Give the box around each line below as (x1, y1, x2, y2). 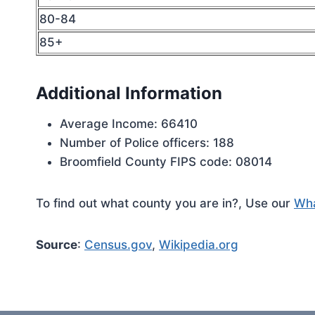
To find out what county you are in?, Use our (36, 196, 294, 210)
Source (36, 238, 77, 252)
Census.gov (84, 238, 152, 252)
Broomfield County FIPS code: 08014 (60, 155, 272, 169)
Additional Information (36, 83, 222, 103)
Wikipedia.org (159, 238, 238, 252)
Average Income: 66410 (60, 117, 198, 131)
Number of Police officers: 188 (60, 136, 234, 150)
